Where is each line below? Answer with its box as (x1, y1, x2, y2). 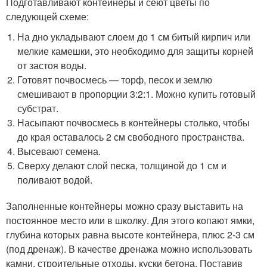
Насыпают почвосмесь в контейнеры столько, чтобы (17, 115, 250, 129)
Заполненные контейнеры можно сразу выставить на (6, 198, 243, 213)
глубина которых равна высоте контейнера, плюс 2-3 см (6, 227, 254, 241)
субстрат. (17, 101, 59, 115)
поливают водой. (17, 172, 93, 187)
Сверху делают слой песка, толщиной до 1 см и (17, 158, 227, 172)
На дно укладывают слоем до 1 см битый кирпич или (17, 29, 251, 44)
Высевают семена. (17, 144, 101, 158)
